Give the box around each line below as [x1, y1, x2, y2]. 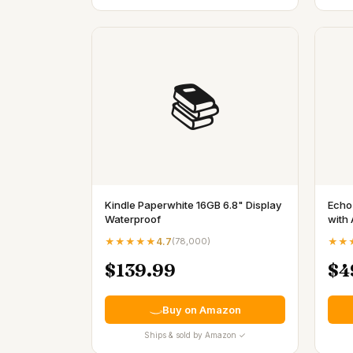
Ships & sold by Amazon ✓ [144, 330, 246, 340]
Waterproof [105, 213, 161, 225]
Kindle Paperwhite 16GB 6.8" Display [105, 199, 281, 211]
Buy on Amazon [162, 303, 241, 316]
